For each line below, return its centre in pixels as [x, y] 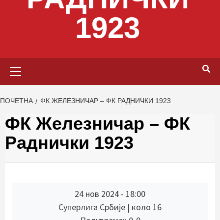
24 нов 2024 [97, 194]
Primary [123, 63]
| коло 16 [144, 207]
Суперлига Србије [93, 207]
